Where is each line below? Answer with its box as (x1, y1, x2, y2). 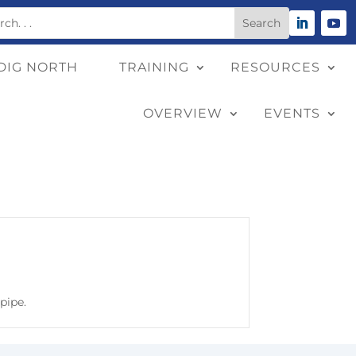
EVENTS (264, 106, 320, 122)
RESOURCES (230, 60, 320, 75)
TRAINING (119, 60, 189, 75)
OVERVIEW (143, 106, 222, 122)
